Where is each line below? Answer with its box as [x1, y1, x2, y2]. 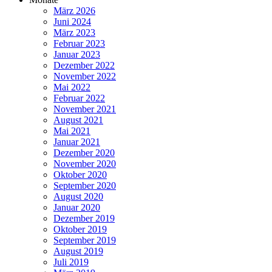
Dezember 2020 [53, 148, 115, 158]
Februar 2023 [53, 38, 105, 49]
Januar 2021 [53, 137, 100, 148]
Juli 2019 [53, 257, 89, 268]
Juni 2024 [53, 16, 91, 27]
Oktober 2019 [53, 224, 107, 235]
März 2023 [53, 27, 95, 38]
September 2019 [53, 235, 116, 246]
